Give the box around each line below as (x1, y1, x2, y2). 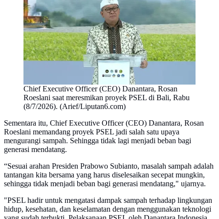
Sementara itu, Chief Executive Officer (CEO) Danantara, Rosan (4, 118, 204, 127)
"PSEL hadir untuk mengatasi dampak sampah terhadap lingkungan (4, 196, 212, 204)
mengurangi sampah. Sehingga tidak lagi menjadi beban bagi (4, 136, 191, 145)
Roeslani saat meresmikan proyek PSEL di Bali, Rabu (23, 93, 190, 102)
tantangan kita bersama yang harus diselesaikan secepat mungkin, (4, 170, 205, 179)
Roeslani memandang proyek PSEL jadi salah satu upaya (4, 127, 179, 136)
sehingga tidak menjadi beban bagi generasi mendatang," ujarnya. (4, 179, 206, 188)
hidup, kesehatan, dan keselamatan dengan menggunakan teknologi (4, 204, 211, 213)
